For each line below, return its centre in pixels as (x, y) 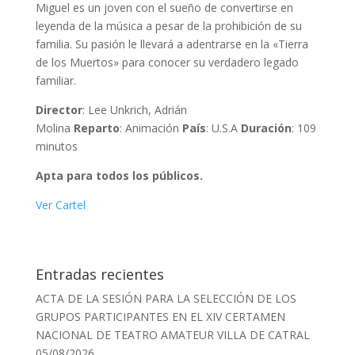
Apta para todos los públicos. (119, 176)
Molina (54, 128)
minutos (56, 147)
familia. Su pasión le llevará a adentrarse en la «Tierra (172, 44)
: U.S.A (223, 128)
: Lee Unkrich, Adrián (134, 110)
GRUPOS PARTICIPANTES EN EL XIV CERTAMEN (160, 317)
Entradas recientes (99, 275)
